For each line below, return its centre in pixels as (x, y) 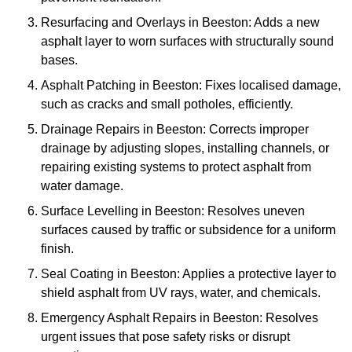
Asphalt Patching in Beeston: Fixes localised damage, (191, 86)
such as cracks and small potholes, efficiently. (167, 104)
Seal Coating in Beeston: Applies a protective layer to (189, 274)
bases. (59, 60)
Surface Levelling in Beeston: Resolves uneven (173, 211)
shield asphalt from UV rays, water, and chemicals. (181, 293)
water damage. (82, 186)
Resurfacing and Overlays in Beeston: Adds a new (180, 23)
